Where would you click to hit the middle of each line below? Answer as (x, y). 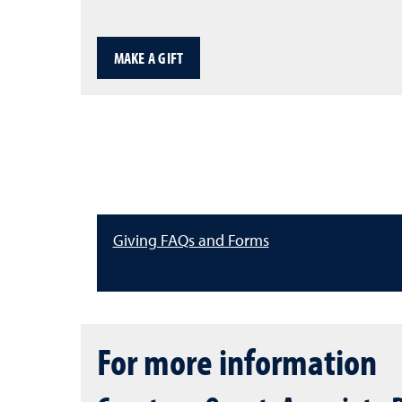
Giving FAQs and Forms (191, 241)
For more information (236, 361)
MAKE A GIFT (149, 57)
